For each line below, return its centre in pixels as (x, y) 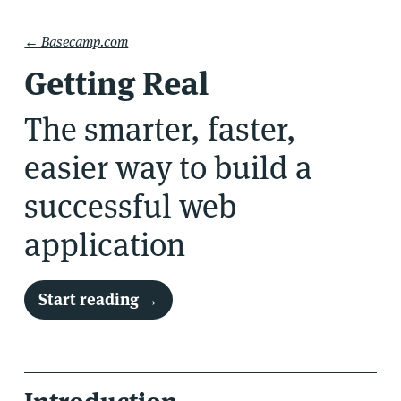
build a (260, 167)
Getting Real (117, 83)
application (105, 244)
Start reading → (99, 300)
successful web (131, 206)
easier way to (116, 167)
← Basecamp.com (77, 42)
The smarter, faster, (161, 129)
